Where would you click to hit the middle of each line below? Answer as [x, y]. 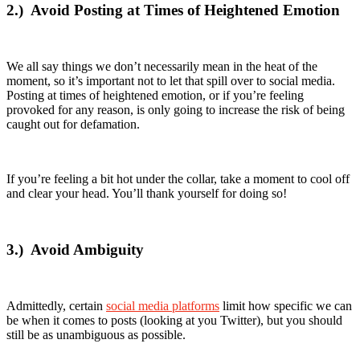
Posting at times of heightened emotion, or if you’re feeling [155, 95]
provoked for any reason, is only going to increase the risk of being [176, 109]
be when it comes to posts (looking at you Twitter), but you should [174, 320]
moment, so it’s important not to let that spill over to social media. [171, 80]
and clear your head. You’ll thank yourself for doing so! [147, 193]
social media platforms [163, 305]
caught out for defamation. [73, 124]
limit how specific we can [286, 305]
